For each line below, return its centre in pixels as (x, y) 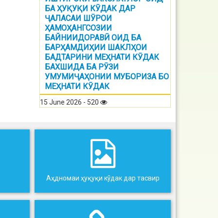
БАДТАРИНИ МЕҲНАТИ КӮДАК (102, 57)
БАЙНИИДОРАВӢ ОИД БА (93, 38)
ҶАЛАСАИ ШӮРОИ (78, 18)
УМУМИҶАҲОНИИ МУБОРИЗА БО (107, 77)
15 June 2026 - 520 (70, 102)
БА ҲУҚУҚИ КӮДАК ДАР (90, 9)
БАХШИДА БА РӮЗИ (82, 67)
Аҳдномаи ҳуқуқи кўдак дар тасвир (103, 178)
